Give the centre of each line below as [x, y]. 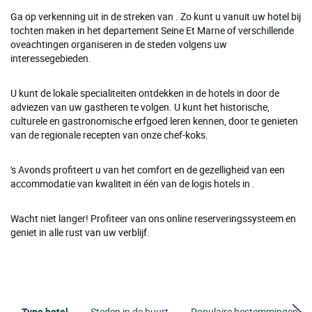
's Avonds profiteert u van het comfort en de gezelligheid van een [148, 169]
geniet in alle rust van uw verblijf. [80, 232]
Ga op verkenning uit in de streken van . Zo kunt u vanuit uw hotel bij [156, 16]
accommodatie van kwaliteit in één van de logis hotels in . [133, 183]
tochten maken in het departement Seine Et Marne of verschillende [152, 30]
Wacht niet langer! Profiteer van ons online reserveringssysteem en [153, 218]
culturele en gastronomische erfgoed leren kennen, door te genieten [154, 120]
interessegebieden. [51, 58]
